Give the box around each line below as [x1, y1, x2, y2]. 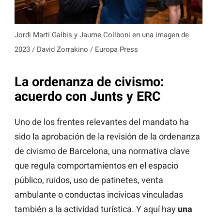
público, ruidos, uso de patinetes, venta [15, 174, 163, 185]
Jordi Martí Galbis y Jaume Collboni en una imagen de [15, 31, 189, 40]
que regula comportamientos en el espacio [15, 160, 178, 170]
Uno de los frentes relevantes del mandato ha [15, 116, 189, 127]
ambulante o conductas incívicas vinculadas [15, 189, 183, 200]
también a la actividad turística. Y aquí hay [15, 203, 178, 214]
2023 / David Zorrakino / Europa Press [15, 45, 138, 54]
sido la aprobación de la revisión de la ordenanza [15, 131, 200, 141]
